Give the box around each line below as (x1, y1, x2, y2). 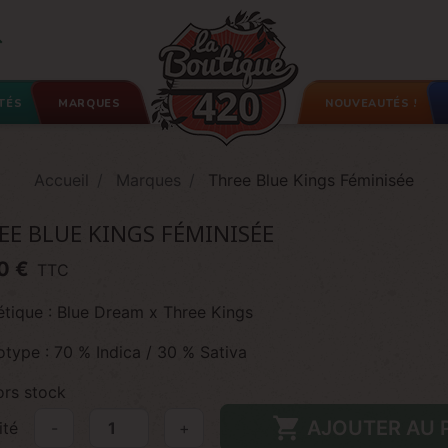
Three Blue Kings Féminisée (208, 170, 414, 190)
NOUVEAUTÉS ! (324, 96, 417, 111)
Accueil (34, 170, 89, 190)
